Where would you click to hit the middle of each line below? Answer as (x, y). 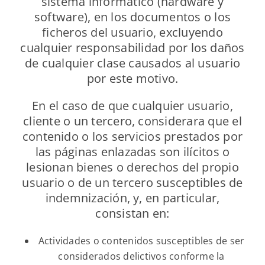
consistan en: (132, 214)
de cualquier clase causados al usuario (132, 63)
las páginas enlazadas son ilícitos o (132, 152)
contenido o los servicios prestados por (132, 137)
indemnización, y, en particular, (132, 198)
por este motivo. (132, 79)
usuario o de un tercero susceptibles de (132, 183)
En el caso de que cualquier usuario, (132, 106)
